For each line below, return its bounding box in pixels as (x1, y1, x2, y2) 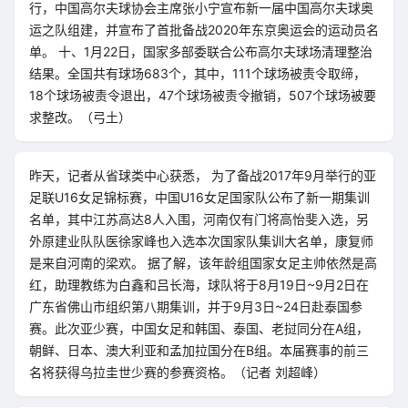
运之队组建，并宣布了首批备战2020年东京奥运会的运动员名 (29, 22, 379, 37)
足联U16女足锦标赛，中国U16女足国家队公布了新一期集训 (29, 189, 370, 205)
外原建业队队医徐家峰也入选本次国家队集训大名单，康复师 (29, 233, 373, 249)
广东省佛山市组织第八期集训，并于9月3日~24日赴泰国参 (29, 299, 362, 314)
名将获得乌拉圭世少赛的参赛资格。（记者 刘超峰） (29, 364, 326, 380)
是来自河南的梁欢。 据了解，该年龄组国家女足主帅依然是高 (29, 255, 377, 270)
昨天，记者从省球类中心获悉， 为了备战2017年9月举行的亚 (29, 168, 376, 183)
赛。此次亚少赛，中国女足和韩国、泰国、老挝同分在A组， (29, 321, 369, 336)
